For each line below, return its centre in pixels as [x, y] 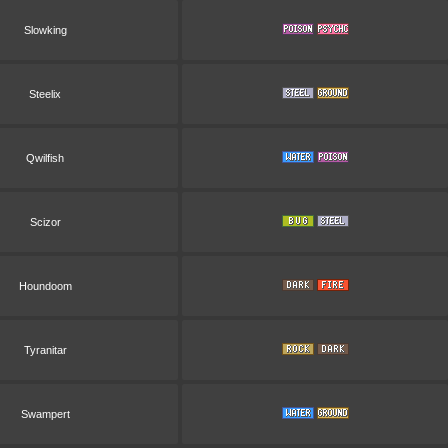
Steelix [45, 94]
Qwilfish [45, 158]
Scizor [45, 222]
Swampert [45, 414]
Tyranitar [45, 350]
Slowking [45, 30]
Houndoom [45, 286]
